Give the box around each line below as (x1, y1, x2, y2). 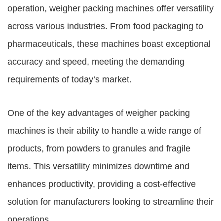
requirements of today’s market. (7, 74, 132, 84)
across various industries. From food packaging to (7, 21, 203, 31)
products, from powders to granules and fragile (7, 144, 190, 153)
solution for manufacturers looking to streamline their (7, 197, 214, 207)
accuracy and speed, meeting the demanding (7, 57, 184, 67)
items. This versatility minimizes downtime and (7, 161, 189, 171)
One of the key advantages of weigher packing (7, 108, 190, 118)
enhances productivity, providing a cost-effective (7, 179, 196, 189)
